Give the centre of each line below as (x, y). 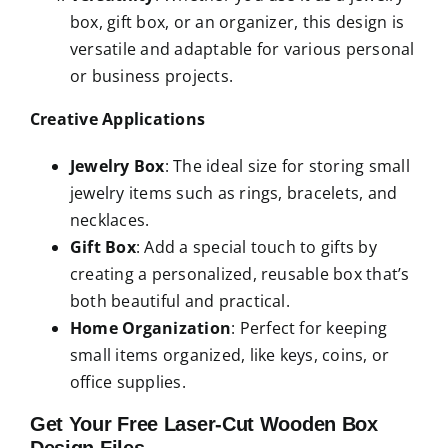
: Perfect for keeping (309, 327)
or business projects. (151, 75)
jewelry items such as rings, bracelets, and (233, 192)
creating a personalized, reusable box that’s (239, 273)
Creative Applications (117, 118)
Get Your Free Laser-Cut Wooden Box (203, 423)
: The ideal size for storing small (287, 165)
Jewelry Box (117, 165)
